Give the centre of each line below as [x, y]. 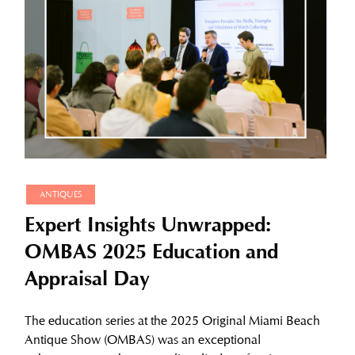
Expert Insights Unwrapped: [147, 228]
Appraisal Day [87, 282]
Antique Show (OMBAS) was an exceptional [142, 340]
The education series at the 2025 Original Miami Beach [172, 321]
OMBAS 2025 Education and [151, 255]
